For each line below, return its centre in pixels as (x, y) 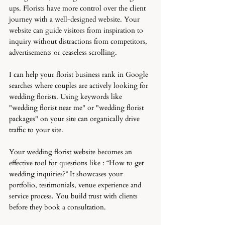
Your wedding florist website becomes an (72, 152)
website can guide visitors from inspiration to (77, 30)
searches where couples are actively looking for (80, 86)
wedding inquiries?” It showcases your (67, 174)
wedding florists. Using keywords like (67, 97)
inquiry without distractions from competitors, (79, 41)
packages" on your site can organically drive (75, 119)
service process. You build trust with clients (74, 196)
